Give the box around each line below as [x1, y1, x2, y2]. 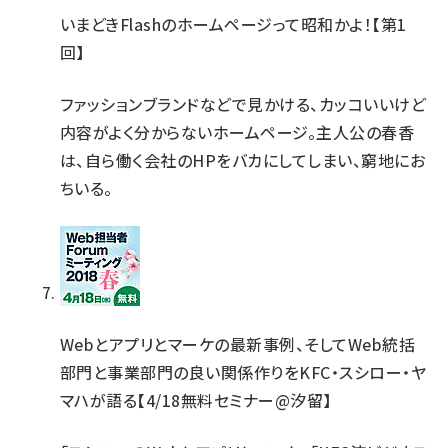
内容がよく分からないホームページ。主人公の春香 [60, 120, 415, 144]
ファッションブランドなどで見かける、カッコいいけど [60, 92, 426, 116]
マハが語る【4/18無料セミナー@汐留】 [60, 388, 332, 412]
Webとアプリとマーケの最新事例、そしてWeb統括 [60, 332, 416, 356]
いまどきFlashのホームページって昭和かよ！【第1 [60, 12, 407, 36]
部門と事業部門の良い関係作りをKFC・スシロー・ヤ [60, 360, 426, 384]
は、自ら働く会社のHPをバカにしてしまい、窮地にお [60, 148, 426, 172]
